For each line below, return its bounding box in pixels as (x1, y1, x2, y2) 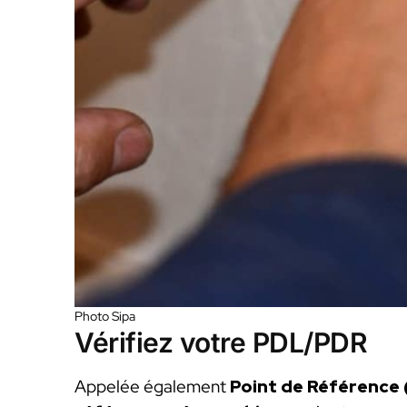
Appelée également (74, 374, 230, 398)
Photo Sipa (74, 307, 135, 324)
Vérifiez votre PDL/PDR (74, 325, 367, 359)
